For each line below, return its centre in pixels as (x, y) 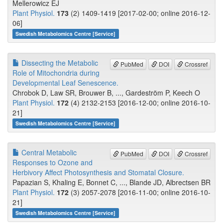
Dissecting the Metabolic (59, 63)
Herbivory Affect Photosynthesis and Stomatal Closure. (98, 172)
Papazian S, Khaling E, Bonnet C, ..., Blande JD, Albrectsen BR (111, 182)
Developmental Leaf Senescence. (65, 83)
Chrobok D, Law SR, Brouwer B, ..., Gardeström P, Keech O (106, 93)
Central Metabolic (48, 153)
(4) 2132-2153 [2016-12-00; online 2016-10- (140, 103)
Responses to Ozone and (53, 163)
